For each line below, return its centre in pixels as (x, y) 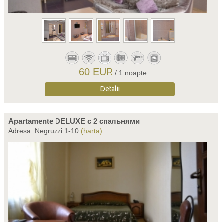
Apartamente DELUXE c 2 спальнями (74, 121)
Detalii (110, 89)
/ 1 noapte (131, 73)
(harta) (91, 131)
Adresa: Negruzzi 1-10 (44, 131)
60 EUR (96, 72)
